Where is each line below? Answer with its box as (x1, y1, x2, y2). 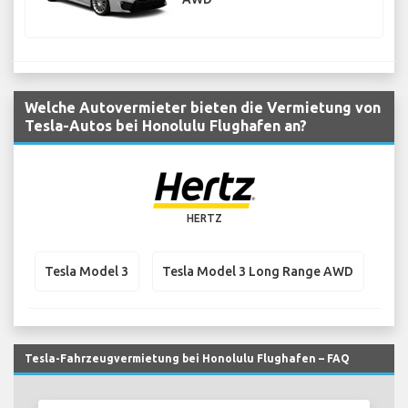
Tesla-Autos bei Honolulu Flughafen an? (25, 117, 307, 135)
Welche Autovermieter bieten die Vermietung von (25, 99, 381, 117)
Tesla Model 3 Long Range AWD (162, 263, 353, 279)
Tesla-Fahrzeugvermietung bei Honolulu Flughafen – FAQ (25, 352, 350, 364)
